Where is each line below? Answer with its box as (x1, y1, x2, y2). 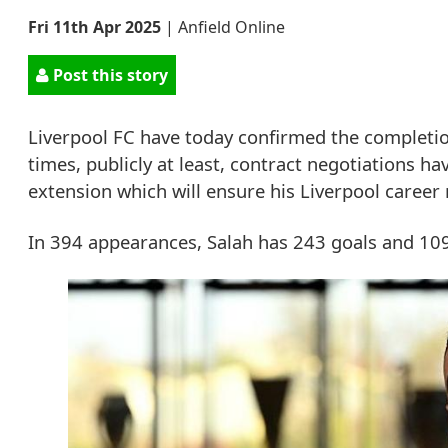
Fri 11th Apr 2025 (28, 15, 161, 38)
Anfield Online (178, 15, 285, 38)
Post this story (49, 63, 168, 86)
